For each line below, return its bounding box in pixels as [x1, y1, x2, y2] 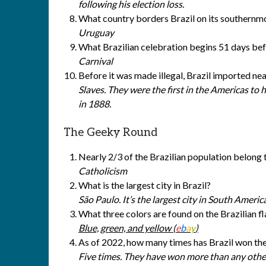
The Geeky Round [64, 126, 157, 140]
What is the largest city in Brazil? [78, 179, 211, 191]
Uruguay [78, 27, 114, 38]
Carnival [78, 55, 113, 66]
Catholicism [78, 165, 127, 176]
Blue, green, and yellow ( [78, 222, 176, 233]
